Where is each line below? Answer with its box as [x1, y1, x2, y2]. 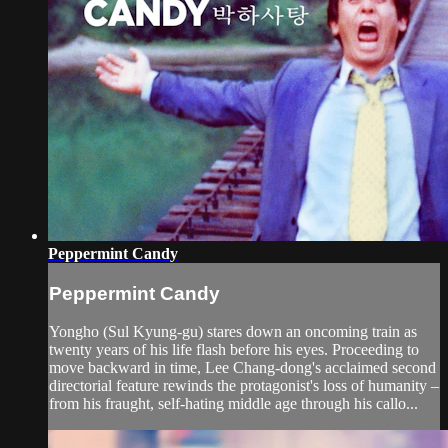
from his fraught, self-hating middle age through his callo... [49, 395, 418, 413]
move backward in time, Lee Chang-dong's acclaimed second [49, 359, 436, 377]
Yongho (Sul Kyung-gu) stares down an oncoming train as [49, 323, 417, 341]
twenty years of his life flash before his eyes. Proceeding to [49, 341, 419, 359]
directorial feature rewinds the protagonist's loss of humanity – [49, 377, 439, 395]
